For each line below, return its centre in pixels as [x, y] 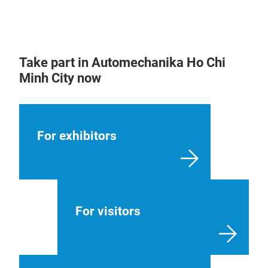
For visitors [108, 211]
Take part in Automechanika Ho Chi [122, 62]
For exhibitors [77, 135]
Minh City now [60, 78]
